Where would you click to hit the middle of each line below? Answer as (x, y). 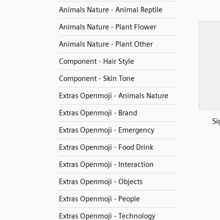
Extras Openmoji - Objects (100, 182)
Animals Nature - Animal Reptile (110, 10)
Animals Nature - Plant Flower (107, 27)
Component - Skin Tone (96, 79)
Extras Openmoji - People (99, 199)
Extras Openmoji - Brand (98, 113)
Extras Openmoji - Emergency (106, 130)
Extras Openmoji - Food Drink (106, 147)
